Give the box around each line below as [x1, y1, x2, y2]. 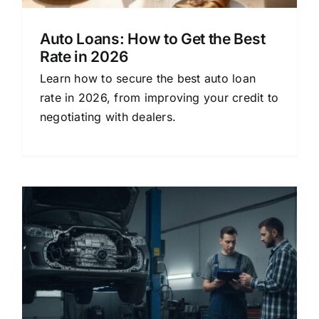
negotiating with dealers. [40, 110, 176, 124]
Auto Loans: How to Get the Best [40, 30, 266, 48]
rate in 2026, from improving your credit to [40, 90, 279, 105]
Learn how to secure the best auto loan [40, 71, 256, 85]
